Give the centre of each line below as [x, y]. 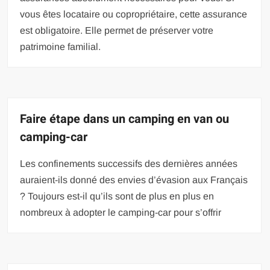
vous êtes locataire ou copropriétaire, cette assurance [134, 14]
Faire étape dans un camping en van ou [125, 119]
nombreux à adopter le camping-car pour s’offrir [121, 212]
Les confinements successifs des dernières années [129, 164]
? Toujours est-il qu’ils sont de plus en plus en [117, 196]
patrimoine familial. [61, 47]
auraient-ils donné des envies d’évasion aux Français [134, 180]
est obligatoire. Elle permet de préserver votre [117, 30]
